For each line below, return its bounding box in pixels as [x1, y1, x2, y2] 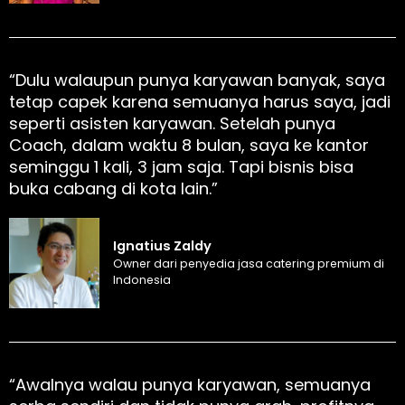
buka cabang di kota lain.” [9, 177, 218, 201]
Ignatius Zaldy [113, 237, 212, 256]
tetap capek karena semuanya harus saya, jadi [9, 90, 391, 114]
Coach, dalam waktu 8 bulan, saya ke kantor [9, 134, 369, 157]
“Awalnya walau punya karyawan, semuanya [9, 373, 371, 397]
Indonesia [113, 272, 171, 288]
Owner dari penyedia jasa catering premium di [113, 256, 384, 272]
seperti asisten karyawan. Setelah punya [9, 112, 335, 136]
